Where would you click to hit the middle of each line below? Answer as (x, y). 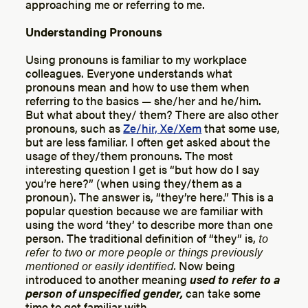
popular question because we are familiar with (145, 210)
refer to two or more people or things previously (144, 251)
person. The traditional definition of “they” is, (142, 237)
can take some (223, 292)
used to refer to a (235, 278)
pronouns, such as (75, 127)
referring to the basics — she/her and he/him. (144, 100)
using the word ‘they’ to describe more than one (150, 223)
